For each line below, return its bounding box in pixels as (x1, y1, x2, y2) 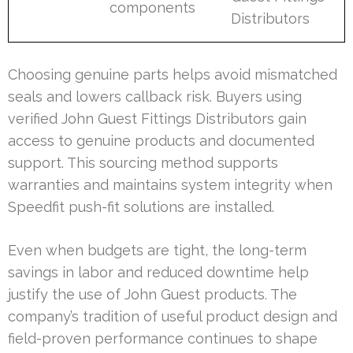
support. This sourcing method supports (8, 154, 278, 171)
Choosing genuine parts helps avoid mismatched (8, 65, 337, 83)
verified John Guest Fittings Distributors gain (8, 110, 307, 127)
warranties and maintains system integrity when (8, 176, 333, 193)
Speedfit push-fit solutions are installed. (8, 198, 274, 215)
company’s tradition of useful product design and (8, 307, 337, 325)
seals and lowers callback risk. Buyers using (8, 87, 302, 105)
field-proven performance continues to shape (8, 329, 318, 347)
